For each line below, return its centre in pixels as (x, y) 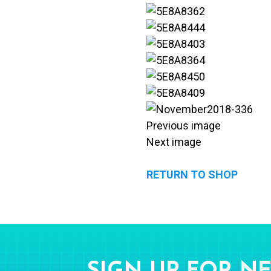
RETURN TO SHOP (192, 175)
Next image (174, 142)
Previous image (184, 126)
